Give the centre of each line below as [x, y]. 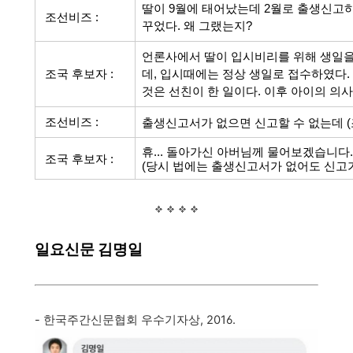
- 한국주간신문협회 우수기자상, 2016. [135, 320]
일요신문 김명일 [89, 249]
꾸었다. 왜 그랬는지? [197, 26]
